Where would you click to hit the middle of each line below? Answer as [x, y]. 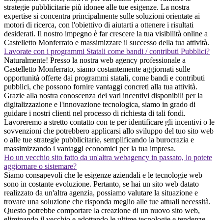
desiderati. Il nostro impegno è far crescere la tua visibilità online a [106, 33]
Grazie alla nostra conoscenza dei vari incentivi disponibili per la [103, 95]
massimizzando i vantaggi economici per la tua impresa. [90, 148]
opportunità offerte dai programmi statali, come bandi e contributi [104, 78]
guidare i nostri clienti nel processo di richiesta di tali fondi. [95, 113]
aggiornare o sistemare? [40, 166]
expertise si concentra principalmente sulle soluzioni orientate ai [102, 16]
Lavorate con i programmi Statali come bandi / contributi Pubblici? [107, 51]
